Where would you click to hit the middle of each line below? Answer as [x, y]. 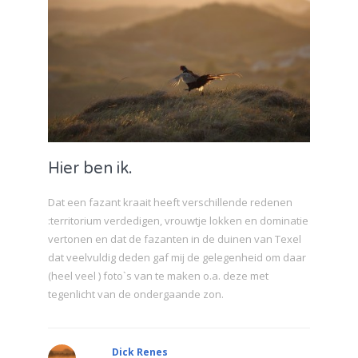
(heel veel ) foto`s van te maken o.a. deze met [158, 275]
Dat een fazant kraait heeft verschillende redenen [170, 202]
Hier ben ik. [90, 168]
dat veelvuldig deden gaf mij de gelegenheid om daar [177, 257]
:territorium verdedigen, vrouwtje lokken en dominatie [178, 220]
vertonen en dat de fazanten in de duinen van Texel [175, 239]
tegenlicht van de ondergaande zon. [136, 294]
